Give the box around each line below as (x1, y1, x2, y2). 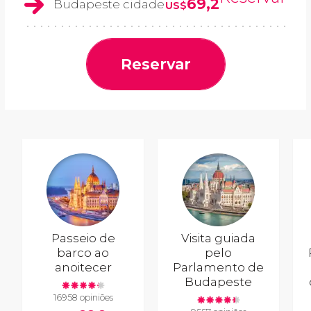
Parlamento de (173, 260, 264, 275)
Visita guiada (181, 231, 256, 246)
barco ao (57, 246, 110, 260)
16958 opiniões (53, 292, 113, 303)
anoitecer (54, 260, 112, 275)
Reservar (120, 56, 191, 74)
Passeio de (51, 231, 115, 246)
